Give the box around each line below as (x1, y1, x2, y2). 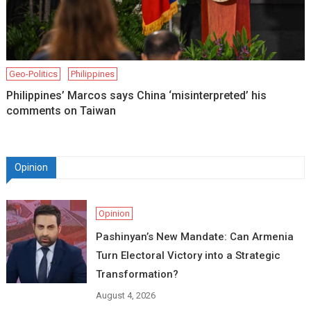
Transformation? (95, 268, 178, 281)
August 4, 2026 (95, 290, 155, 301)
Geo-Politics (9, 69, 58, 80)
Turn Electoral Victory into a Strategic (95, 249, 280, 262)
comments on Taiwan (6, 104, 117, 118)
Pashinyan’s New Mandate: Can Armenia (95, 230, 294, 244)
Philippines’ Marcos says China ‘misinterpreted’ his (6, 89, 267, 103)
